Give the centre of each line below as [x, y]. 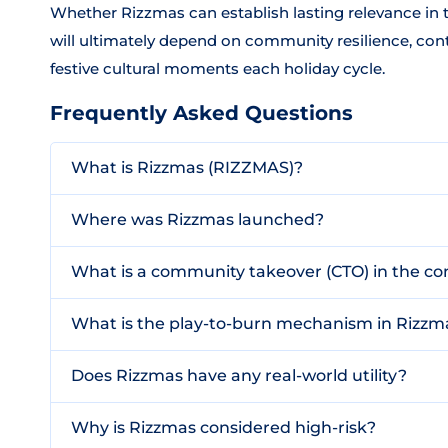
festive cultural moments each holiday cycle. [217, 68]
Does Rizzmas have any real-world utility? [239, 375]
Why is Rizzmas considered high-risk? [223, 427]
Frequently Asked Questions [201, 113]
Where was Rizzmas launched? [197, 219]
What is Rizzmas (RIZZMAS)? [187, 167]
